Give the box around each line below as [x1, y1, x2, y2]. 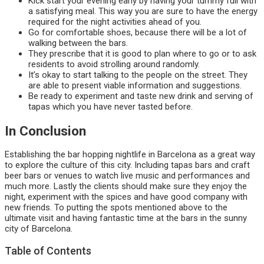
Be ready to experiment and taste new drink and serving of [28, 91, 253, 102]
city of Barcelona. [5, 223, 72, 235]
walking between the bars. [28, 38, 128, 49]
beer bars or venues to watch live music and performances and [5, 170, 250, 181]
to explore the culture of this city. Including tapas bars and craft [5, 160, 250, 171]
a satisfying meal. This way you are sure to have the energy [28, 6, 258, 17]
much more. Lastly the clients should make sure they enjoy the [5, 181, 247, 192]
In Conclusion [5, 123, 86, 138]
